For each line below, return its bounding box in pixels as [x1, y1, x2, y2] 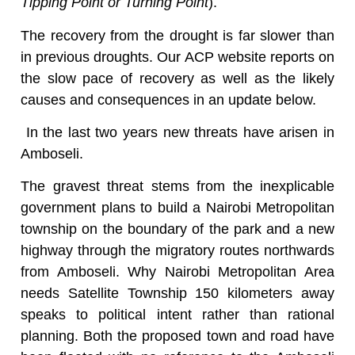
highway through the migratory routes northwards [21, 242, 334, 259]
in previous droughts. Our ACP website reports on [21, 48, 334, 65]
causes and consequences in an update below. [21, 91, 316, 108]
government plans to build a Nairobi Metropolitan [21, 200, 334, 216]
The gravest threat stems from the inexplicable [21, 178, 334, 195]
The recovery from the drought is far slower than [21, 27, 334, 44]
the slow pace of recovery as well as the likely [21, 70, 334, 86]
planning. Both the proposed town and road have [21, 328, 334, 345]
